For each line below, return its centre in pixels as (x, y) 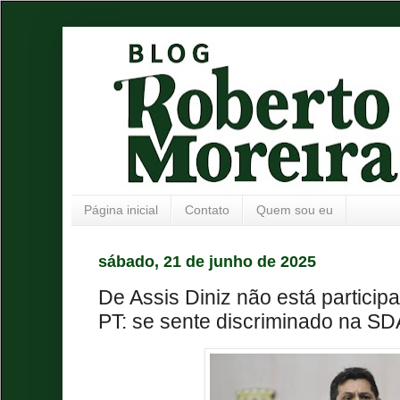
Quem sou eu (295, 210)
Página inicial (121, 210)
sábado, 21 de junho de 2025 (207, 261)
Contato (207, 210)
